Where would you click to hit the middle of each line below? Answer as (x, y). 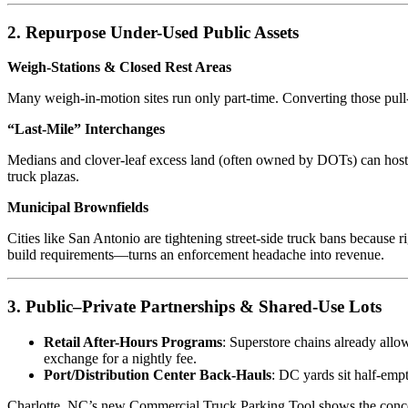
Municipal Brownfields (78, 208)
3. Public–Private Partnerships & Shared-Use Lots (194, 307)
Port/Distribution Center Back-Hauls (158, 374)
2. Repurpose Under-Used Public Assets (153, 32)
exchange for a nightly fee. (120, 358)
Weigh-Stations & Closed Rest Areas (119, 67)
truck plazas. (43, 177)
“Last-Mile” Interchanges (86, 129)
